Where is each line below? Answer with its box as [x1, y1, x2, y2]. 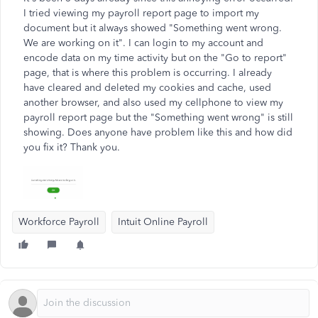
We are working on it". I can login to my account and [23, 37, 263, 49]
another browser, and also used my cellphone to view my [23, 97, 283, 109]
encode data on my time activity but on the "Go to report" [23, 52, 287, 64]
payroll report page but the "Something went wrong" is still [23, 111, 293, 124]
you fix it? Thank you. [23, 141, 120, 153]
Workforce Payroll [18, 215, 99, 228]
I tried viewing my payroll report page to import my [23, 7, 259, 19]
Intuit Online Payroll [118, 215, 208, 228]
